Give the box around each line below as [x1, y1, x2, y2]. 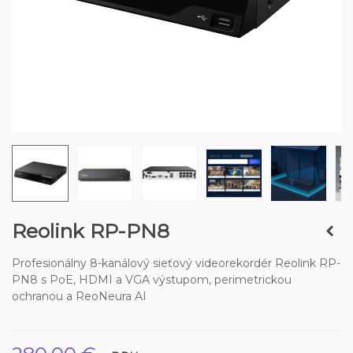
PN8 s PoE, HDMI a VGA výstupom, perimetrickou [12, 273, 292, 287]
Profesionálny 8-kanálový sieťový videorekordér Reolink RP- [12, 256, 340, 270]
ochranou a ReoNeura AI [12, 289, 147, 303]
